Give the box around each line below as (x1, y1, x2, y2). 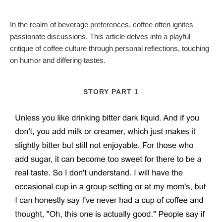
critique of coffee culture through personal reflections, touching (10, 44, 209, 53)
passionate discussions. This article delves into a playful (10, 32, 190, 41)
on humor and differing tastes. (10, 55, 106, 64)
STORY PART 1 (83, 87, 139, 96)
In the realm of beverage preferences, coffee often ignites (10, 20, 193, 29)
